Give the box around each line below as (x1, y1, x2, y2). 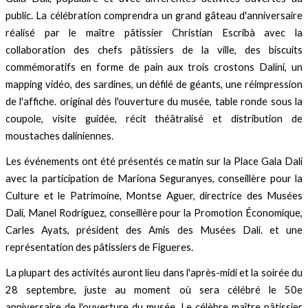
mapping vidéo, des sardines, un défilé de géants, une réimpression (5, 78, 302, 90)
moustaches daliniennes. (5, 129, 113, 142)
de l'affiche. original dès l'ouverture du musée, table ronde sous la (5, 95, 302, 107)
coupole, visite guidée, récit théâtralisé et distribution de (5, 112, 302, 124)
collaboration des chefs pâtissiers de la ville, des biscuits (5, 43, 302, 56)
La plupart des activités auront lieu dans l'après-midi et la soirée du (5, 266, 302, 278)
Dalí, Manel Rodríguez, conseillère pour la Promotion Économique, (5, 206, 302, 219)
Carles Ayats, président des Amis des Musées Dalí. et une (5, 223, 302, 236)
